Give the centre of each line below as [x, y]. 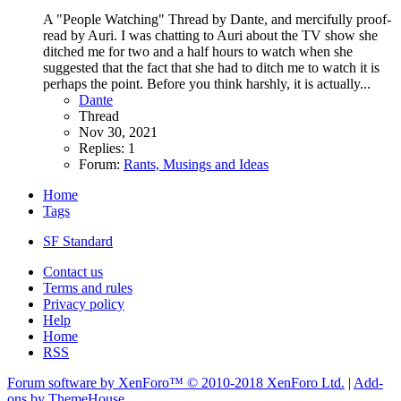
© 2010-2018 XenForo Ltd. [266, 383]
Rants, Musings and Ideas [196, 165]
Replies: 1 [107, 149]
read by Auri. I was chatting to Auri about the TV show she [210, 36]
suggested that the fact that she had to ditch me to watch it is [211, 68]
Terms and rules [88, 288]
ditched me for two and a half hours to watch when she [198, 52]
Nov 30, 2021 [118, 132]
